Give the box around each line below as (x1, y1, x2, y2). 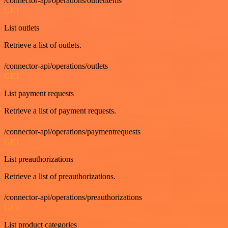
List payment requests (4, 89, 74, 98)
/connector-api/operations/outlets (4, 61, 108, 70)
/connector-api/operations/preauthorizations (4, 192, 142, 202)
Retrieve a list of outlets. (4, 40, 81, 49)
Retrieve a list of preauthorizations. (4, 172, 116, 181)
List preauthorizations (4, 154, 73, 163)
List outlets (4, 23, 39, 32)
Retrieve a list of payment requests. (4, 106, 116, 115)
